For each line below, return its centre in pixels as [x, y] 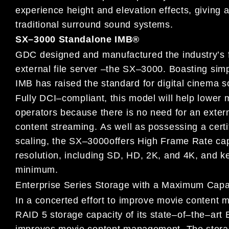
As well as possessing [151, 127]
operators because [58, 113]
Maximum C [188, 185]
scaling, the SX [49, 141]
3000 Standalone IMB [83, 40]
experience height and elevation [86, 10]
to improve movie [145, 200]
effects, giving [190, 10]
